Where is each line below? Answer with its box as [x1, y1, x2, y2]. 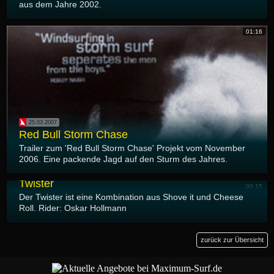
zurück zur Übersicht [201, 236, 264, 244]
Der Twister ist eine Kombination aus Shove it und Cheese [19, 192, 243, 202]
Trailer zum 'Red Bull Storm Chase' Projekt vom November [19, 143, 245, 154]
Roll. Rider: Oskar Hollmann [19, 203, 127, 213]
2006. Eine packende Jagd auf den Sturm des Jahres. [19, 154, 228, 165]
